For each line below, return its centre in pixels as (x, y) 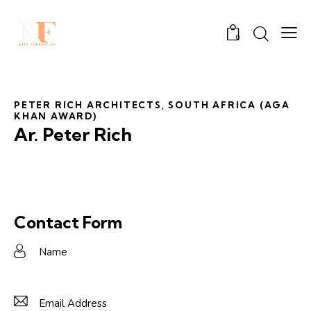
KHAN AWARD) (56, 116)
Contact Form (68, 222)
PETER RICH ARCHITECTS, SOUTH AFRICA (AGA (152, 105)
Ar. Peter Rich (73, 135)
